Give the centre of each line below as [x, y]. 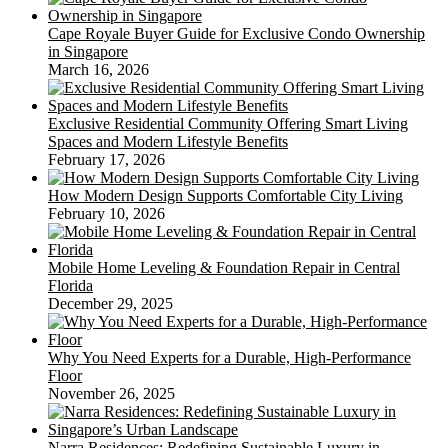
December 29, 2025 [110, 304]
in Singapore [88, 52]
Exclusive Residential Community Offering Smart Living [228, 124]
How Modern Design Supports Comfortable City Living [225, 196]
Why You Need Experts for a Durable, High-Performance [229, 358]
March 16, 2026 [98, 70]
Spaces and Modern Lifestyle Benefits [168, 142]
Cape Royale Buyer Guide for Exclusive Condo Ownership [236, 34]
